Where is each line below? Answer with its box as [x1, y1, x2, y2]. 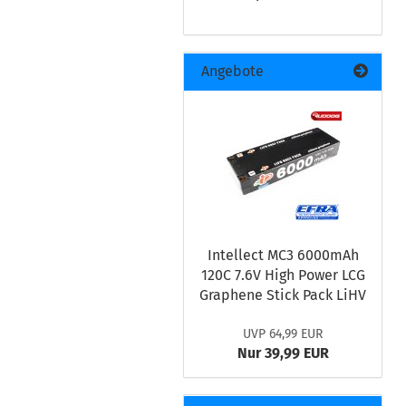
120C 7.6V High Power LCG [200, 266, 365, 284]
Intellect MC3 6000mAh [207, 246, 359, 264]
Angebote [198, 63, 264, 80]
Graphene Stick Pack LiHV [199, 286, 366, 304]
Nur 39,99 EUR [237, 344, 329, 362]
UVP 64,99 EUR [243, 326, 323, 342]
